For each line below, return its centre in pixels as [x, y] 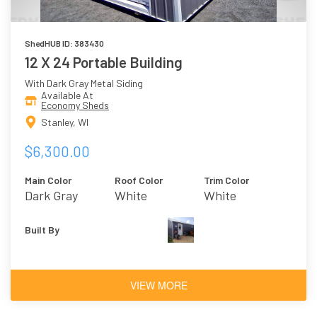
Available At [67, 96]
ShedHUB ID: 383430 [64, 44]
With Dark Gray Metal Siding [84, 83]
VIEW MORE [158, 285]
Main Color [48, 180]
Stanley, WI [65, 122]
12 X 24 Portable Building [104, 62]
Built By [42, 229]
